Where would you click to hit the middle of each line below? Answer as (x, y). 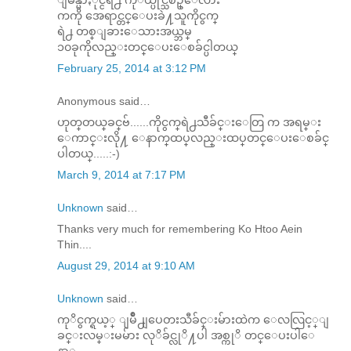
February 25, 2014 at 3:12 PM (132, 68)
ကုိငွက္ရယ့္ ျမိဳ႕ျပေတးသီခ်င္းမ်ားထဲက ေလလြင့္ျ (193, 319)
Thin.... (74, 244)
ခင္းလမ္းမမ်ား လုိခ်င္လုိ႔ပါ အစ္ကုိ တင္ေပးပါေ (186, 335)
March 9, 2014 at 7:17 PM (121, 174)
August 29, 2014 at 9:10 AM (126, 265)
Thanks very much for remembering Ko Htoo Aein (180, 228)
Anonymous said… (104, 101)
